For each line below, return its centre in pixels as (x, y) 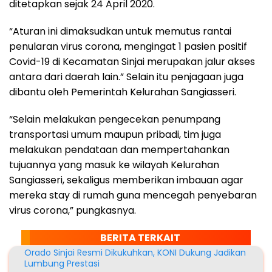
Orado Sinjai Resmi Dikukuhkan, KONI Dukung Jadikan (135, 253)
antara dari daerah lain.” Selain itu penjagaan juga (126, 77)
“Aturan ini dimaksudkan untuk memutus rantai (120, 32)
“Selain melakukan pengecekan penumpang (115, 120)
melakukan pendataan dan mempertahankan (119, 150)
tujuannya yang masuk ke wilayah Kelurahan (114, 165)
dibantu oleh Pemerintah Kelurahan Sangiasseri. (123, 92)
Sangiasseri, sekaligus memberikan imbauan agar (126, 180)
